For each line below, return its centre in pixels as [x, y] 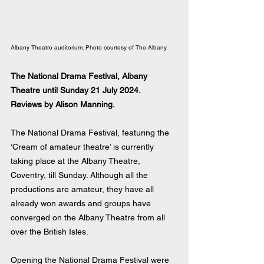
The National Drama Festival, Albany [80, 76]
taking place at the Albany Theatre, [77, 161]
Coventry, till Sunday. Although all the [80, 175]
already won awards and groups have [82, 203]
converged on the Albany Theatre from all [89, 217]
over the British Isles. [49, 232]
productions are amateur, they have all [83, 189]
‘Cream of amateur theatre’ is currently [83, 147]
